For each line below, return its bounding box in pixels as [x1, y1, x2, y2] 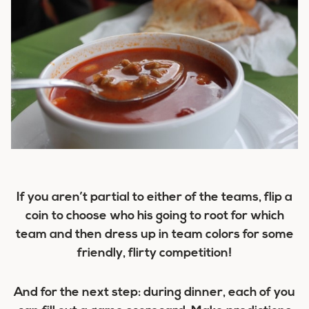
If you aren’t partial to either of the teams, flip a [17, 190, 292, 204]
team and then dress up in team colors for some [15, 228, 294, 241]
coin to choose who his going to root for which [25, 209, 284, 223]
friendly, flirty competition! [77, 246, 232, 260]
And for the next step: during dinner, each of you [14, 286, 295, 299]
